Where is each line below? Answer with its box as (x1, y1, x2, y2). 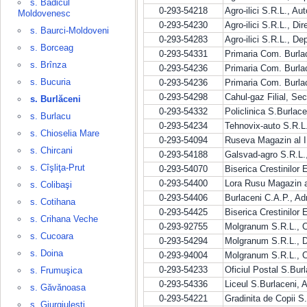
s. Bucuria (30, 77, 71, 87)
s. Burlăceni (30, 94, 81, 104)
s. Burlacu (30, 111, 71, 121)
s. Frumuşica (30, 265, 82, 275)
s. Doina (30, 248, 63, 258)
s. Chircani (30, 145, 73, 156)
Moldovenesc (18, 8, 71, 19)
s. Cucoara (30, 231, 73, 241)
